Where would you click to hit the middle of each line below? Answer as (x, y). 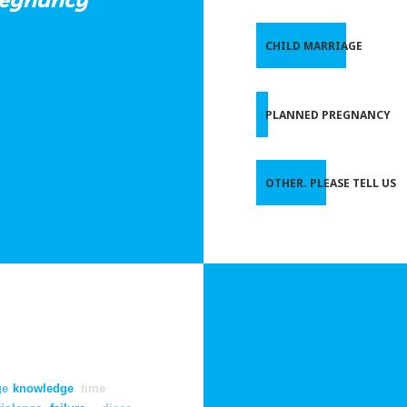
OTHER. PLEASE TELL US (331, 183)
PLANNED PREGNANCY (328, 114)
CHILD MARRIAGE (314, 45)
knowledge (43, 389)
